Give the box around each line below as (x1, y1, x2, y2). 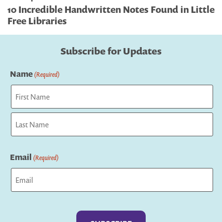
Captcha (9, 200, 41, 211)
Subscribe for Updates (60, 44, 162, 57)
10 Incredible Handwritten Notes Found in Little (7, 3, 215, 15)
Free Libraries (7, 14, 67, 27)
